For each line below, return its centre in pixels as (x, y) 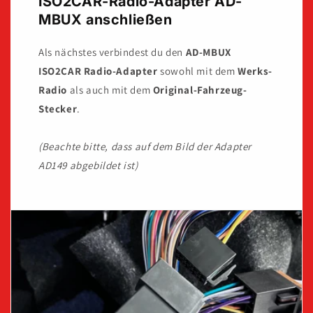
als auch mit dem (111, 90)
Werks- (255, 71)
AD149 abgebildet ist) (88, 166)
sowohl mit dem (198, 71)
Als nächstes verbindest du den (112, 52)
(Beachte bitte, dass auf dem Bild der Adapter (145, 147)
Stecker (58, 109)
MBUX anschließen (105, 20)
